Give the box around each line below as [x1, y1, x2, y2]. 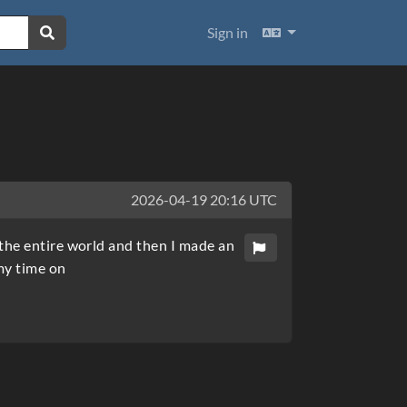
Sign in [207, 24, 249, 41]
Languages [283, 23, 350, 40]
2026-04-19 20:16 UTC [131, 191, 277, 208]
